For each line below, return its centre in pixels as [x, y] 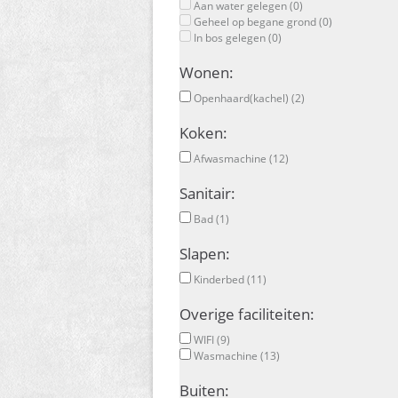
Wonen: [207, 72]
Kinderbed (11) [229, 279]
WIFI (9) [211, 339]
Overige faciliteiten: [247, 314]
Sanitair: [207, 193]
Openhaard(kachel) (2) [248, 98]
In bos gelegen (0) [236, 37]
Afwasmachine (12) [240, 158]
